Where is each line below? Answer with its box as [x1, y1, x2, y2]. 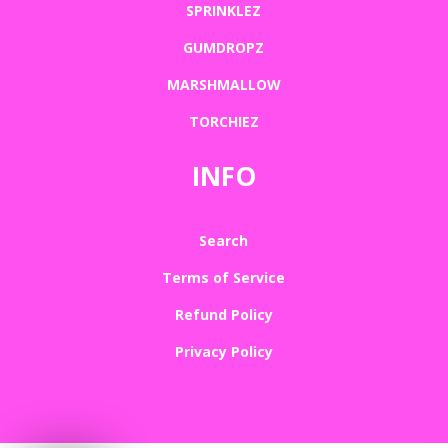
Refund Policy [174, 305, 273, 325]
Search [199, 231, 249, 251]
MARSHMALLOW [166, 75, 281, 95]
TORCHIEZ [188, 112, 259, 132]
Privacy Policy [174, 342, 273, 362]
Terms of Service [162, 268, 286, 288]
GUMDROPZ [183, 38, 265, 58]
